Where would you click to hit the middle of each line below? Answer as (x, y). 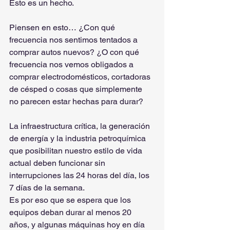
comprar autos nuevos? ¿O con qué (75, 52)
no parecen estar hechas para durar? (76, 101)
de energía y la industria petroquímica (79, 138)
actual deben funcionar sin (58, 163)
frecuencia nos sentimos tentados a (74, 40)
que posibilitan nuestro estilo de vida (77, 151)
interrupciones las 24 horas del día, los (80, 175)
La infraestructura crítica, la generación (81, 126)
